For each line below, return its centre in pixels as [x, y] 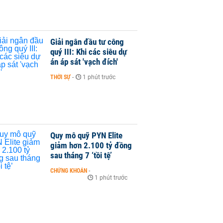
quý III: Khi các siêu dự [89, 52]
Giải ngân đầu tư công [87, 42]
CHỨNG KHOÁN [69, 170]
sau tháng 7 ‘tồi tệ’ [81, 155]
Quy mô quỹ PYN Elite [86, 135]
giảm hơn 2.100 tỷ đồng [91, 145]
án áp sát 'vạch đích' [84, 62]
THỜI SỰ [60, 77]
